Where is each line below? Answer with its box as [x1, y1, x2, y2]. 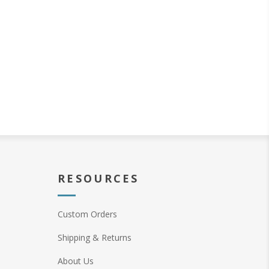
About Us [58, 255, 94, 267]
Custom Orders [58, 208, 117, 220]
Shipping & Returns [58, 232, 131, 243]
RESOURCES [58, 171, 139, 186]
